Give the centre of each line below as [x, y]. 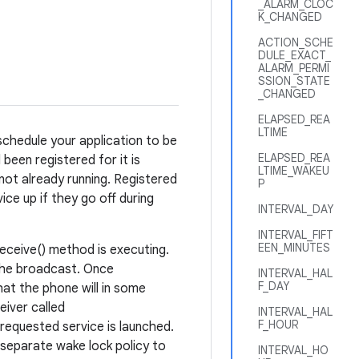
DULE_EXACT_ [294, 55]
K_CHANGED [290, 17]
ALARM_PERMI [294, 68]
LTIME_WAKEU [294, 171]
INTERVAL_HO [293, 350]
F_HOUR [278, 325]
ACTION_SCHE [296, 42]
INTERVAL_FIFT [296, 235]
